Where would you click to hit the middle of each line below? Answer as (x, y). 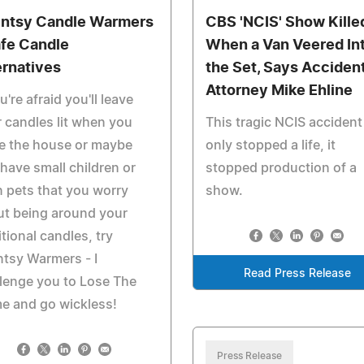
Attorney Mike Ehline (279, 91)
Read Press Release (298, 274)
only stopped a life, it (270, 145)
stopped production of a (281, 168)
